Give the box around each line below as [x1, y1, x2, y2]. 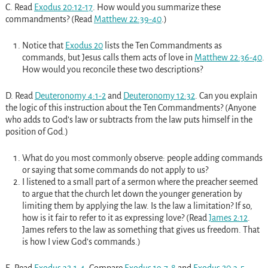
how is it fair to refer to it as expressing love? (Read [22, 212, 209, 223]
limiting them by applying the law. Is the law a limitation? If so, [22, 200, 252, 211]
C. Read [5, 2, 34, 12]
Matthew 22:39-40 [93, 14, 162, 24]
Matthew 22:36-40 [194, 52, 262, 62]
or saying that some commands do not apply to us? [22, 165, 208, 175]
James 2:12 [208, 212, 248, 223]
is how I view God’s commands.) [22, 236, 141, 246]
